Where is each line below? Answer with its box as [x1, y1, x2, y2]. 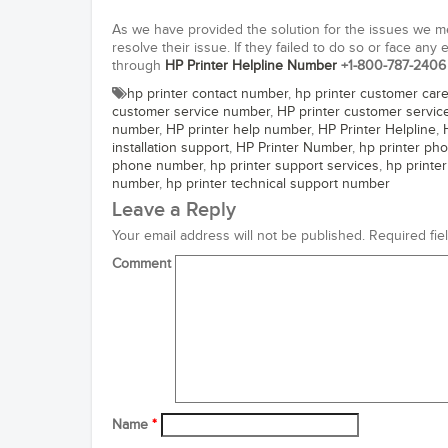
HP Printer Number [236, 140, 352, 156]
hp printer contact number [127, 86, 288, 102]
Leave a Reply [112, 198, 236, 222]
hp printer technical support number [166, 176, 390, 192]
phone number [112, 158, 203, 174]
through [112, 58, 165, 74]
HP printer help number [166, 122, 311, 138]
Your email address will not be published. [112, 228, 365, 244]
